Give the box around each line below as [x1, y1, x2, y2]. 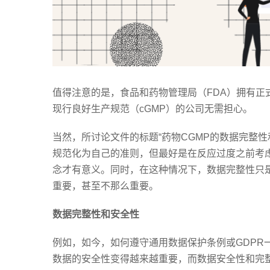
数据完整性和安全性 [52, 209, 139, 219]
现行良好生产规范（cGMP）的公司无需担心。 [52, 103, 253, 114]
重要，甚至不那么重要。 [52, 180, 159, 191]
